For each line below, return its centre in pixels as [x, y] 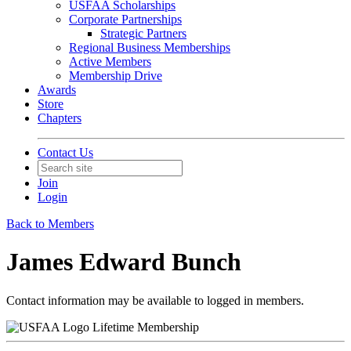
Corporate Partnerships [125, 19]
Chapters [60, 118]
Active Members [110, 62]
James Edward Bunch [124, 262]
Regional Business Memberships [150, 47]
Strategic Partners [143, 33]
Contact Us [65, 152]
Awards [57, 90]
